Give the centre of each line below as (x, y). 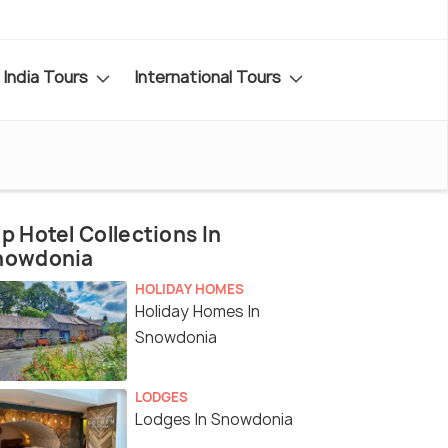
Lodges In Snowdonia (214, 420)
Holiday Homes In (197, 312)
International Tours (209, 76)
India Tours (47, 76)
